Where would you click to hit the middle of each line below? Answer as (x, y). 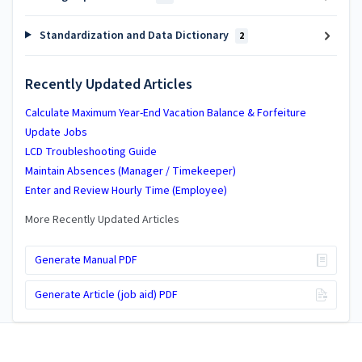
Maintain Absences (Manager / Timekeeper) (130, 171)
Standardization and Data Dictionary (134, 35)
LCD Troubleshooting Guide (91, 152)
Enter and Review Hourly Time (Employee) (126, 191)
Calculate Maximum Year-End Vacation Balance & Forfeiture (166, 113)
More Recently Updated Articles (102, 220)
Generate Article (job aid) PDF (106, 295)
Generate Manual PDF (86, 260)
